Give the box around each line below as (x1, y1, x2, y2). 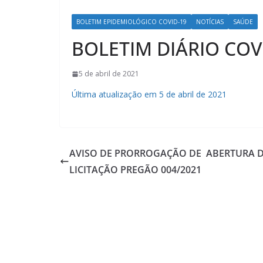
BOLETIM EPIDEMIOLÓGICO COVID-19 (76, 18, 187, 26)
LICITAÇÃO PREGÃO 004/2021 (69, 163, 201, 176)
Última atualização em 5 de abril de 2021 (72, 89, 227, 100)
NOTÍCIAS (196, 18, 224, 26)
